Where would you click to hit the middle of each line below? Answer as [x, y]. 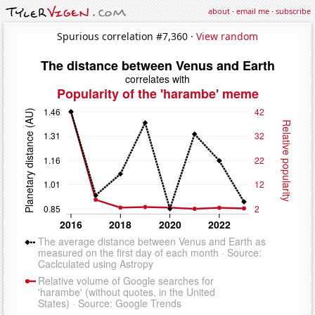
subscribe [293, 11]
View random [227, 36]
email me [253, 11]
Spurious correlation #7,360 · [127, 36]
